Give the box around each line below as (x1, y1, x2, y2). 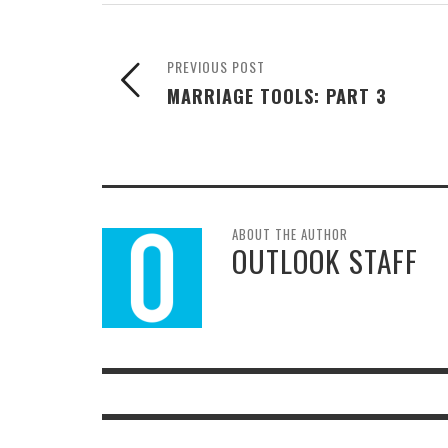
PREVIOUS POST (167, 56, 265, 78)
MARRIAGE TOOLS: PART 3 (167, 82, 387, 110)
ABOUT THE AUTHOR (232, 224, 348, 245)
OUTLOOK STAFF (232, 239, 418, 283)
